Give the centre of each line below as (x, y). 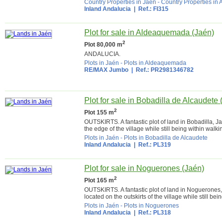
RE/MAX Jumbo (106, 70)
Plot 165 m (99, 180)
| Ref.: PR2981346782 (161, 70)
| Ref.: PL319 (151, 145)
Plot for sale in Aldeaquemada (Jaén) (149, 32)
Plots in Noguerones (151, 206)
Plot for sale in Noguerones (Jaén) (144, 168)
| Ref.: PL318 (151, 213)
